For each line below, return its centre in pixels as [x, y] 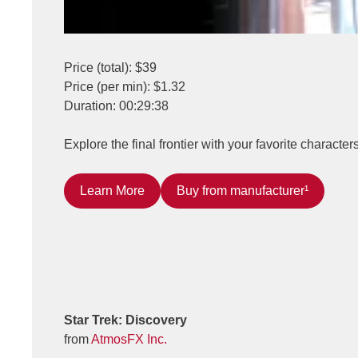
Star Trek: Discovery [125, 320]
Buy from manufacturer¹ [243, 190]
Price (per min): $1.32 [125, 86]
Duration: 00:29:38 [116, 105]
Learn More [112, 190]
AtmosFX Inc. [129, 339]
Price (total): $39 [110, 67]
